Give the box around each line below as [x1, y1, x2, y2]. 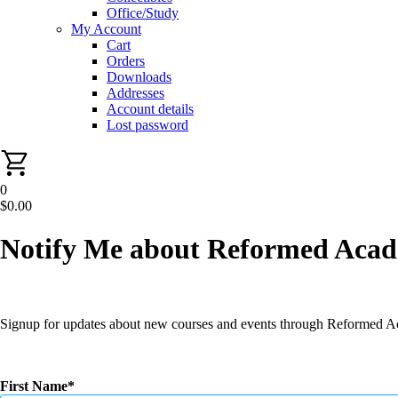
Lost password [107, 117, 188, 132]
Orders [107, 53, 145, 68]
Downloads [107, 69, 171, 84]
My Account [71, 21, 141, 36]
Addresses [107, 85, 164, 100]
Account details [107, 101, 194, 116]
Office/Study [107, 5, 179, 20]
